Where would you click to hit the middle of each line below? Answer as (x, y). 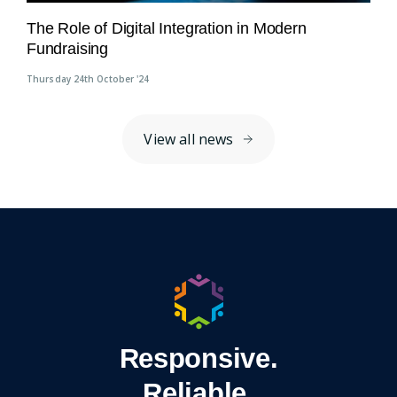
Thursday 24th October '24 (88, 79)
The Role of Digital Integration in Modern (167, 29)
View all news (189, 140)
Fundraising (68, 49)
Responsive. (198, 359)
